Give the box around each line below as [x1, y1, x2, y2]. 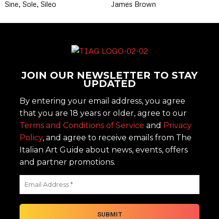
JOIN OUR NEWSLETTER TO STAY [22, 69, 197, 82]
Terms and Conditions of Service [20, 120, 144, 130]
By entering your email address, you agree [20, 96, 185, 106]
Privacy [163, 120, 192, 130]
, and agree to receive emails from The [43, 132, 192, 142]
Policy [20, 132, 43, 142]
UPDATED [83, 78, 136, 90]
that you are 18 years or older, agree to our [20, 108, 187, 118]
